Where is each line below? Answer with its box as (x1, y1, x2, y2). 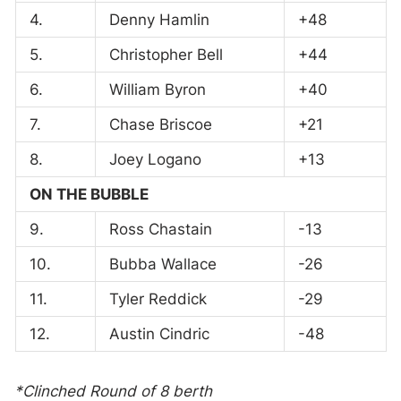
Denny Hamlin (108, 10, 209, 29)
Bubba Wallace (108, 254, 217, 273)
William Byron (108, 80, 206, 98)
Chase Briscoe (108, 115, 212, 133)
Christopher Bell (108, 45, 223, 64)
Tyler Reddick (108, 289, 207, 308)
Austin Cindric (108, 324, 209, 343)
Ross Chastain (108, 219, 212, 238)
